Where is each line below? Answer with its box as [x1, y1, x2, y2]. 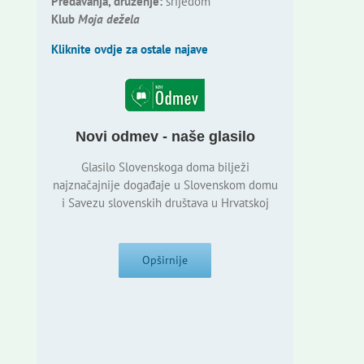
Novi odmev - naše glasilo [75, 128, 255, 145]
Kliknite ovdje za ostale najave [50, 41, 208, 58]
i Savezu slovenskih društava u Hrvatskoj [61, 195, 269, 211]
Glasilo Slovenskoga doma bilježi [80, 159, 249, 175]
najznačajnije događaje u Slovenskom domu [52, 177, 278, 193]
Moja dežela [77, 11, 140, 28]
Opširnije [142, 253, 188, 268]
